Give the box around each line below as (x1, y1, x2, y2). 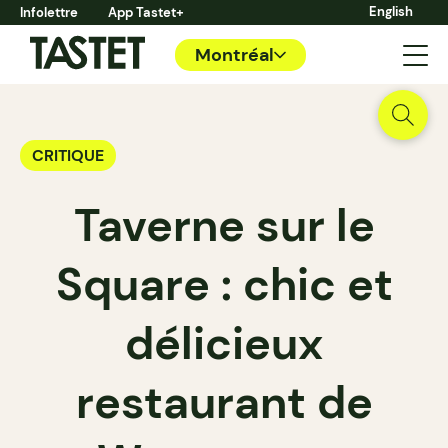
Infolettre (20, 4, 78, 21)
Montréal (195, 42, 274, 67)
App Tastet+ (108, 4, 184, 21)
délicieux (125, 314, 323, 373)
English (369, 3, 413, 20)
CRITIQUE (32, 145, 104, 166)
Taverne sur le (73, 196, 375, 255)
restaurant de (75, 373, 373, 432)
